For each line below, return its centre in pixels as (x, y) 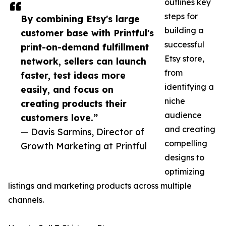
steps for (181, 16)
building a (184, 31)
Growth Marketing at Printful (84, 146)
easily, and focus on (67, 90)
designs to (184, 158)
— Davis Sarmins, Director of (82, 132)
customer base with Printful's (87, 33)
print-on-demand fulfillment (85, 47)
